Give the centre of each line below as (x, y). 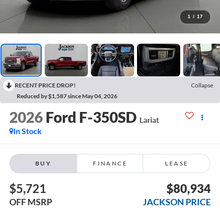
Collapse (202, 85)
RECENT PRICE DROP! (45, 85)
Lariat (149, 120)
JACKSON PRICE (177, 202)
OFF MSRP (30, 202)
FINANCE (110, 163)
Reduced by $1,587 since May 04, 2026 (67, 96)
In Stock (27, 131)
